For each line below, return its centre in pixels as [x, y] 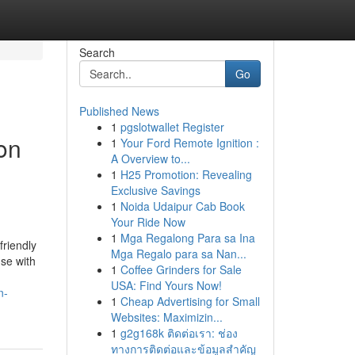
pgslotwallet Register [172, 127]
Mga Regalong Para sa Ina [187, 238]
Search [97, 52]
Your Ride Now [148, 222]
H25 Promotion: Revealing [186, 174]
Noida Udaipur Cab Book [182, 206]
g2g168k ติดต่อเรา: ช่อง [179, 333]
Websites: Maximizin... [166, 317]
